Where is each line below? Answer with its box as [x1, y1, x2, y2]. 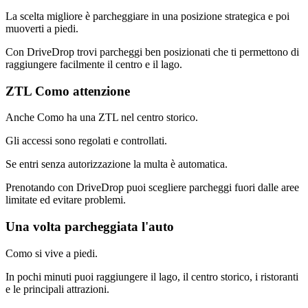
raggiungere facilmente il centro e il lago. [5, 58, 182, 71]
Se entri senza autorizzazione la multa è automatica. [5, 158, 228, 170]
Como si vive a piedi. [5, 247, 98, 259]
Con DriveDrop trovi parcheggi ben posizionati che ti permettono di [5, 46, 299, 58]
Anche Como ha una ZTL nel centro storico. [5, 111, 198, 124]
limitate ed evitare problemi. [5, 194, 126, 206]
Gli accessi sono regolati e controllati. [5, 135, 167, 147]
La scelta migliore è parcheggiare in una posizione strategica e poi [5, 10, 289, 23]
